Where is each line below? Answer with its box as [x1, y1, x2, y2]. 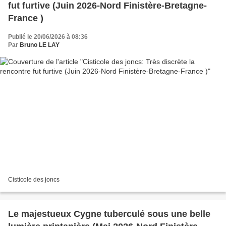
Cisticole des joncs [8, 176, 60, 184]
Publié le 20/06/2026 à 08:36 [8, 33, 88, 40]
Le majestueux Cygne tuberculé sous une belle [8, 209, 210, 219]
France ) [8, 13, 43, 23]
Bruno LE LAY [20, 41, 60, 48]
